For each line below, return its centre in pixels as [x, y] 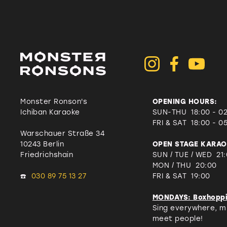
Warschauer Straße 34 [62, 133]
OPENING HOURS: [185, 101]
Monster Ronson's [54, 101]
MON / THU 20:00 [184, 165]
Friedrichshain [47, 154]
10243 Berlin [42, 144]
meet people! [178, 218]
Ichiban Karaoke [50, 112]
